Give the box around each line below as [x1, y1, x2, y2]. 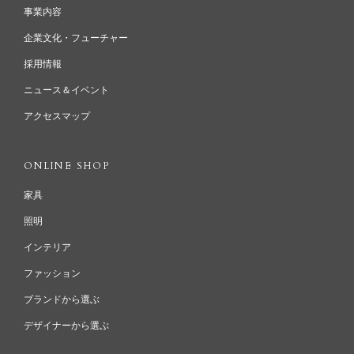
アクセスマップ [24, 111, 90, 122]
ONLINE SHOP [24, 160, 111, 173]
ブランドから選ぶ [24, 294, 100, 306]
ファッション [24, 268, 81, 280]
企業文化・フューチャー [24, 32, 128, 44]
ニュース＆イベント [24, 85, 109, 96]
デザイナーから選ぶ [24, 320, 109, 332]
